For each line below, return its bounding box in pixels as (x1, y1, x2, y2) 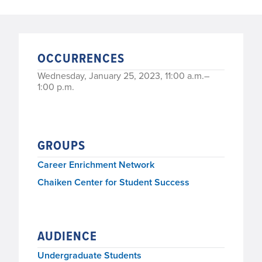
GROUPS (37, 136, 85, 156)
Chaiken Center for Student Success (37, 175, 189, 189)
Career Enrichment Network (37, 158, 154, 172)
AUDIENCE (37, 226, 97, 246)
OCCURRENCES (37, 49, 125, 68)
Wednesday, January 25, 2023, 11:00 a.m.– (37, 69, 209, 82)
